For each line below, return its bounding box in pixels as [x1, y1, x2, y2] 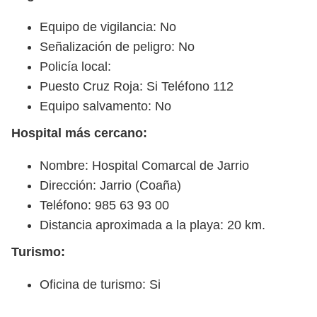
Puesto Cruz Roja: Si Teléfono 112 [40, 79, 234, 93]
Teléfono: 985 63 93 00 [40, 197, 169, 212]
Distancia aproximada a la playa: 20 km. [40, 217, 265, 232]
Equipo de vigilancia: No [40, 19, 176, 34]
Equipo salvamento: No [40, 98, 171, 113]
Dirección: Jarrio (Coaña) [40, 178, 181, 192]
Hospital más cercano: [11, 125, 147, 140]
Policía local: [40, 59, 111, 74]
